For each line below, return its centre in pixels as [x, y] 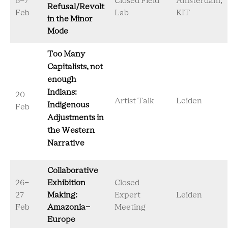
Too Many [66, 54]
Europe [61, 220]
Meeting [130, 207]
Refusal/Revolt [76, 7]
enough [62, 80]
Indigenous [68, 105]
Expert [127, 195]
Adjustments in [76, 118]
